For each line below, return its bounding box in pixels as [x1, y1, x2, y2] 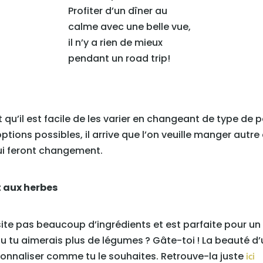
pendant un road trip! [68, 52, 170, 66]
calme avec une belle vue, [68, 20, 191, 34]
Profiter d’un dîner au [68, 4, 167, 18]
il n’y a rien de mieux [68, 36, 163, 50]
